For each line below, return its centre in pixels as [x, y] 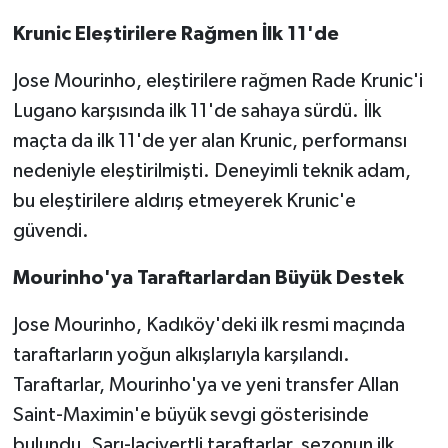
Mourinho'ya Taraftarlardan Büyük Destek [208, 278]
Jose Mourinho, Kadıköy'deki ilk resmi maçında [208, 325]
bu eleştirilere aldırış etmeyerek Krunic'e [184, 201]
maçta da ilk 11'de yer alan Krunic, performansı [209, 141]
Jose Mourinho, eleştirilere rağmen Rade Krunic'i [217, 81]
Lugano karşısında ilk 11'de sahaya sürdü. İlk [196, 111]
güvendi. [50, 231]
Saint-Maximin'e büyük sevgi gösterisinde [190, 415]
